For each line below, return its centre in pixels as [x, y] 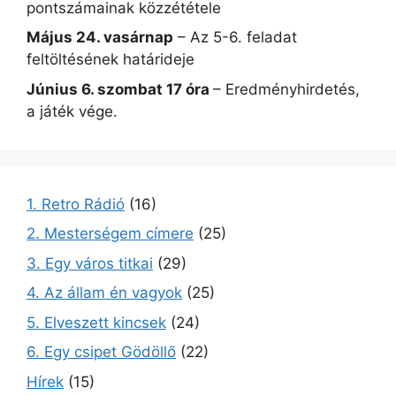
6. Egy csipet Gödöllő [101, 352]
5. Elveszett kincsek [96, 322]
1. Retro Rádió [76, 204]
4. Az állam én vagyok [104, 293]
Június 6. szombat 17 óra [120, 89]
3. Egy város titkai [90, 263]
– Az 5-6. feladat [235, 38]
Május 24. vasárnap [100, 38]
